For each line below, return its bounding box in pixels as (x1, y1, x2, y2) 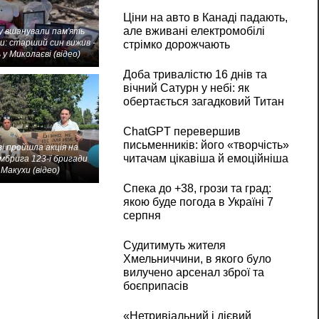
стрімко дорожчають (122, 38, 230, 51)
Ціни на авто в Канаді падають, (122, 11, 288, 24)
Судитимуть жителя (122, 239, 226, 252)
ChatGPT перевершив (122, 125, 241, 138)
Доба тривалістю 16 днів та (122, 68, 267, 81)
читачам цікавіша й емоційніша (122, 152, 288, 165)
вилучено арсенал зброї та (122, 266, 264, 279)
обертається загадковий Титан (122, 95, 284, 108)
